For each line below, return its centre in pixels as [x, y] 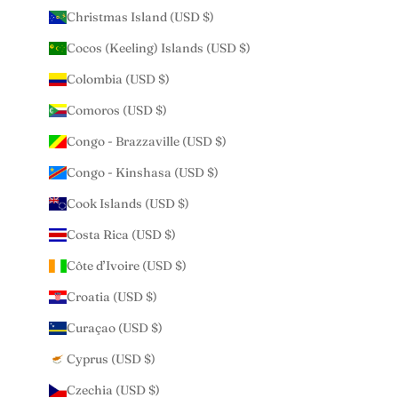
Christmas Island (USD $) [140, 16]
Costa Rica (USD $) [121, 234]
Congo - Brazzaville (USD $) [147, 141]
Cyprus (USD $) [111, 358]
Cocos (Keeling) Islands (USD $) [159, 48]
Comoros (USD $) [117, 110]
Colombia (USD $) [118, 79]
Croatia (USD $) [112, 296]
